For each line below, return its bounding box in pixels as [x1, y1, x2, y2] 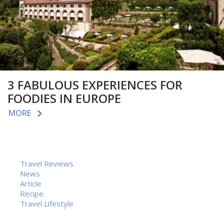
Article [20, 178, 41, 188]
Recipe [20, 188, 43, 198]
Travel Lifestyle [20, 198, 73, 208]
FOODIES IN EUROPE [7, 89, 121, 106]
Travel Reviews [20, 158, 73, 168]
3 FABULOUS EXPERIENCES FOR [7, 76, 182, 93]
